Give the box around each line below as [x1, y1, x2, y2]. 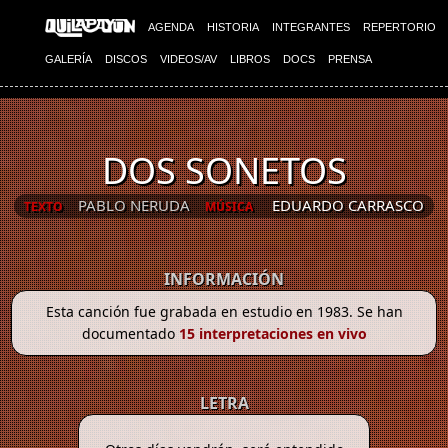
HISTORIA [207, 21, 259, 33]
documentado [81, 324, 179, 344]
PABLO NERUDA [78, 195, 190, 216]
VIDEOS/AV [160, 53, 217, 65]
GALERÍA [45, 53, 92, 65]
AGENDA [148, 21, 194, 33]
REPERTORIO [363, 21, 436, 33]
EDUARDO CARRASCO [272, 195, 424, 216]
